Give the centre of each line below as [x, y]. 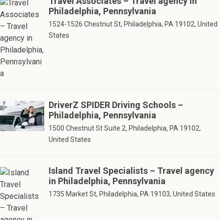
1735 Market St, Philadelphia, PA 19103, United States [132, 194]
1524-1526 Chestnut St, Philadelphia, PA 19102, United [133, 24]
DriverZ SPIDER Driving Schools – [116, 105]
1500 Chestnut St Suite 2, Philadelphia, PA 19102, [124, 128]
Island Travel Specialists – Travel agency [131, 170]
